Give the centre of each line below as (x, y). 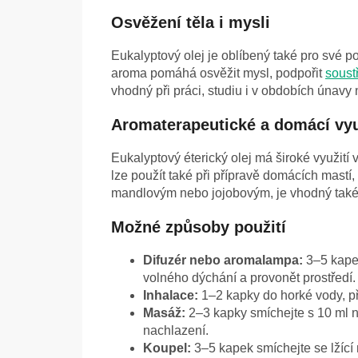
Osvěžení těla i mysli (191, 23)
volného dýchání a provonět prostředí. (249, 278)
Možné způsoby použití (199, 227)
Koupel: (167, 348)
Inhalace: (171, 296)
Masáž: (164, 313)
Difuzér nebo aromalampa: (223, 261)
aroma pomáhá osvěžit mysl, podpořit (218, 74)
